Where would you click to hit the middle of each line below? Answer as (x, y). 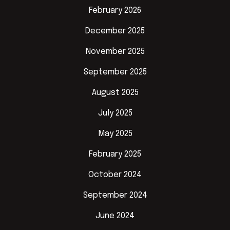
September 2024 (115, 195)
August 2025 (115, 93)
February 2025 (115, 154)
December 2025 (115, 31)
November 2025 (115, 52)
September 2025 (115, 72)
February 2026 (115, 11)
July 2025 (115, 113)
